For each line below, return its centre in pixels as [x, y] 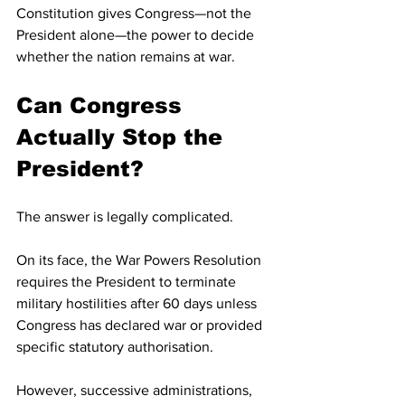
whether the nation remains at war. [126, 57]
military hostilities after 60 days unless [138, 304]
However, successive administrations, [136, 391]
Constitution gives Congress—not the [136, 14]
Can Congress [103, 106]
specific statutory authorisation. [117, 347]
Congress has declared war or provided [141, 325]
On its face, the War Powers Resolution [141, 260]
